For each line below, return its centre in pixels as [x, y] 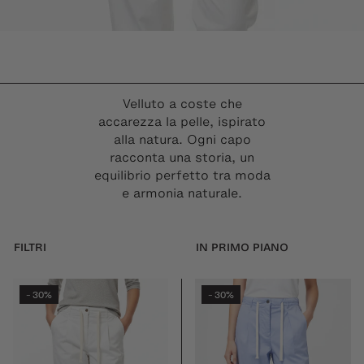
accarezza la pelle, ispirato [182, 122]
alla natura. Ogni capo [182, 140]
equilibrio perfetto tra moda [182, 176]
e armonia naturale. [182, 194]
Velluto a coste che [182, 104]
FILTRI [30, 248]
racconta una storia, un [182, 158]
